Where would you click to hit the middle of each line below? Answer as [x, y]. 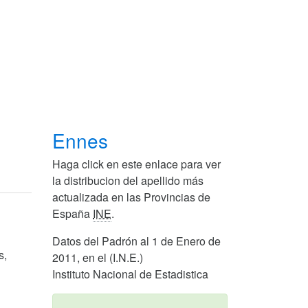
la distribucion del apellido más [128, 181]
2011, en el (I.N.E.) [98, 258]
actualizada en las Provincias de [131, 197]
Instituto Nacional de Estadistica [130, 274]
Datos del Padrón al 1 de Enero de [136, 241]
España [73, 214]
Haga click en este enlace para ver [136, 164]
